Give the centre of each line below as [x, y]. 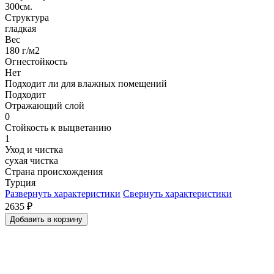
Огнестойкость [36, 61]
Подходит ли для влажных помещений [86, 83]
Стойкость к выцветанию [58, 127]
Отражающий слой [45, 105]
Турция [20, 182]
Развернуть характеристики [63, 193]
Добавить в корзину [68, 219]
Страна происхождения [54, 171]
